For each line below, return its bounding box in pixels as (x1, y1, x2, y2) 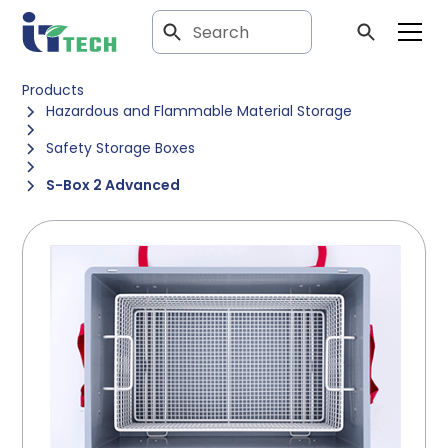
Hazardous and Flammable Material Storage (46, 101, 353, 121)
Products (22, 80, 85, 100)
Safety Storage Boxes (46, 138, 196, 158)
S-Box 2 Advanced (46, 175, 181, 195)
